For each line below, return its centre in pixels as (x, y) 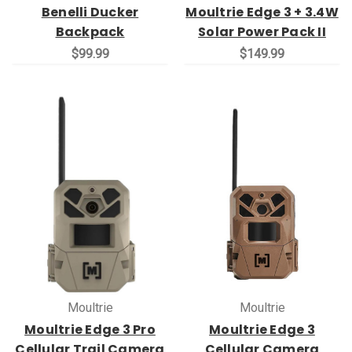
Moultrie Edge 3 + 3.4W (262, 12)
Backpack (90, 31)
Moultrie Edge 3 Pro (90, 329)
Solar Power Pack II (262, 31)
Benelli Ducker (90, 12)
